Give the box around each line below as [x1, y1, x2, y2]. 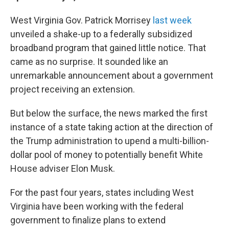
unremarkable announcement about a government [10, 70, 213, 81]
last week [153, 15, 192, 26]
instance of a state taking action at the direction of [10, 122, 213, 132]
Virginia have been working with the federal [10, 201, 184, 212]
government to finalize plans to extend [10, 215, 166, 225]
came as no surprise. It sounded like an [10, 56, 168, 67]
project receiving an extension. [10, 84, 135, 95]
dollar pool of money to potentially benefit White [10, 149, 203, 160]
